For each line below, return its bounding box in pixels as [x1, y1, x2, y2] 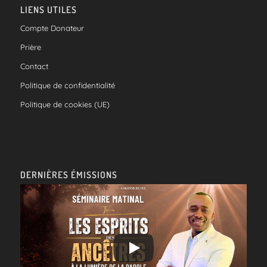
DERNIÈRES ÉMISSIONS [20, 168, 117, 181]
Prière [20, 42, 41, 52]
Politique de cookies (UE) [20, 99, 110, 109]
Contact [20, 61, 48, 71]
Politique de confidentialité [20, 80, 115, 90]
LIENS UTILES [20, 3, 77, 15]
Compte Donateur [20, 23, 84, 33]
